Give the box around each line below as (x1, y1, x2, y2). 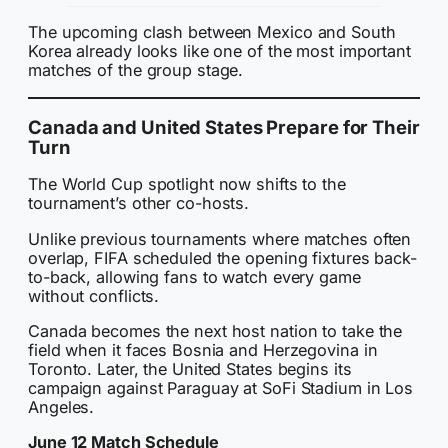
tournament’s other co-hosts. (28, 193, 250, 214)
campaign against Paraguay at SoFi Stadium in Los (28, 377, 414, 398)
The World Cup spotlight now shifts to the (28, 174, 346, 195)
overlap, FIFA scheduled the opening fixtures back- (28, 247, 417, 268)
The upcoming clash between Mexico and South (28, 22, 396, 43)
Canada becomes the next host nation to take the (28, 320, 403, 341)
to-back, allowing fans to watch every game (28, 266, 361, 287)
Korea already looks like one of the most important (28, 41, 411, 62)
